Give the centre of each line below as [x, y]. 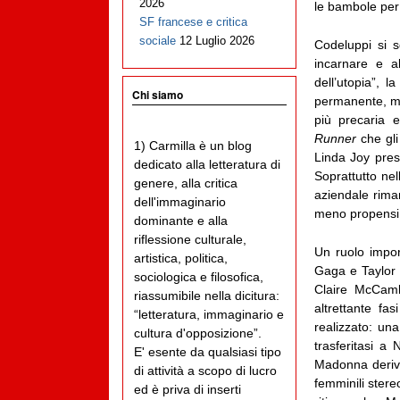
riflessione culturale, [190, 240]
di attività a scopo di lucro [205, 371]
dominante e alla [181, 221]
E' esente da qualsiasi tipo [208, 352]
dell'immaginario [180, 202]
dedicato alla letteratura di [207, 165]
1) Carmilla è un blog [193, 146]
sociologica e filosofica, [199, 277]
